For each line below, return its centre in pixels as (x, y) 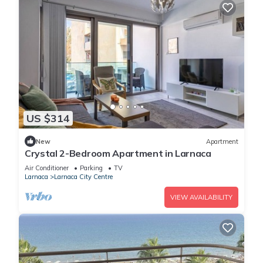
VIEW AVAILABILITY (201, 198)
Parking (91, 168)
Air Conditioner (47, 168)
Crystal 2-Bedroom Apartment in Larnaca (118, 154)
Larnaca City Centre (83, 177)
